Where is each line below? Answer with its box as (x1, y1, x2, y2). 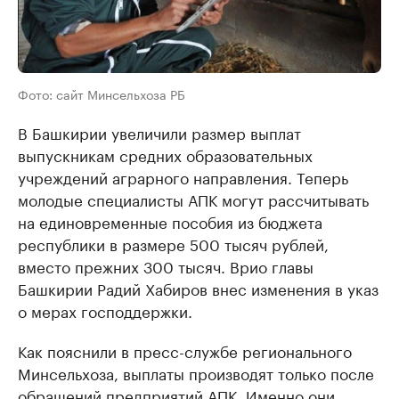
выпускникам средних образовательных (18, 142, 313, 167)
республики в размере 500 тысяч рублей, (18, 232, 329, 256)
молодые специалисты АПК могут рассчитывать (18, 187, 369, 211)
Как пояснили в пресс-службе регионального (18, 338, 352, 362)
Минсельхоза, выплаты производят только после (18, 361, 374, 385)
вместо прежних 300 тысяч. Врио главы (18, 254, 313, 278)
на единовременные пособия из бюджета (18, 209, 322, 233)
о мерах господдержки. (18, 298, 192, 322)
